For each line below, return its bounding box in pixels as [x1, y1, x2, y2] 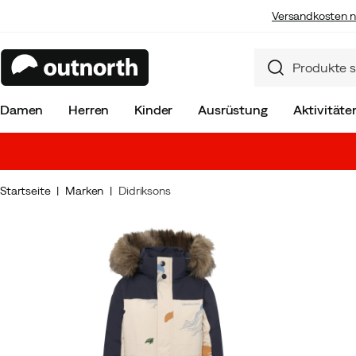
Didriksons [118, 184, 171, 197]
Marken [65, 184, 104, 197]
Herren [68, 103, 110, 117]
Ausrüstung [198, 103, 268, 117]
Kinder [134, 103, 173, 117]
